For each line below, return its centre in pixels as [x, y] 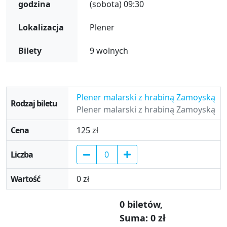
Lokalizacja [41, 27]
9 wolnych [109, 50]
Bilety [30, 50]
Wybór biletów [33, 92]
